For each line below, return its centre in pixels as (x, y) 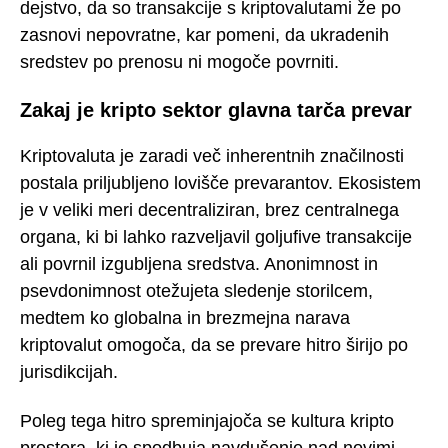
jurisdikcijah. (69, 372)
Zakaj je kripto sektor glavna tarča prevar (216, 109)
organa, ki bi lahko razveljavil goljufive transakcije (216, 237)
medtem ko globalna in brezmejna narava (185, 318)
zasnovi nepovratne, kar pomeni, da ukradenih (204, 35)
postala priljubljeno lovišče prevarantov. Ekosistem (220, 183)
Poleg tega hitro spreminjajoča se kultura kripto (207, 420)
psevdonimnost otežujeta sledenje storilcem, (196, 291)
